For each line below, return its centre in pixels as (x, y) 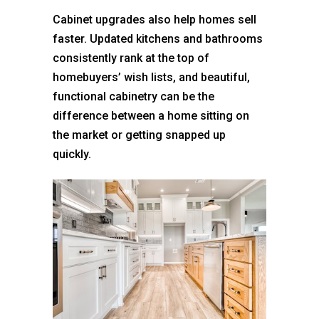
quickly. (72, 154)
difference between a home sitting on (151, 115)
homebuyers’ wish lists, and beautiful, (151, 77)
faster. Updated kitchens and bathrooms (158, 38)
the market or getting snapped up (139, 135)
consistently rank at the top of (131, 58)
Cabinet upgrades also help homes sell (155, 19)
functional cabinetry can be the (134, 96)
